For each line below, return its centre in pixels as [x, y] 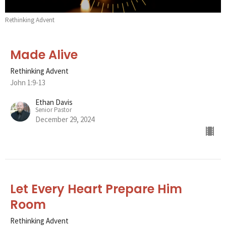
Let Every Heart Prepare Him [96, 189]
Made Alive [44, 54]
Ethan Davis [54, 102]
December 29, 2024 [65, 119]
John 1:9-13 [28, 82]
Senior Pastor [53, 109]
